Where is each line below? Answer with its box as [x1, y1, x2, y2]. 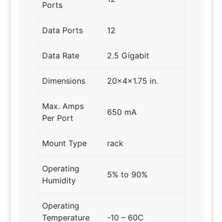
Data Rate [42, 50, 80, 60]
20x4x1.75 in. [107, 75, 159, 86]
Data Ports [42, 25, 83, 35]
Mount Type [42, 138, 87, 148]
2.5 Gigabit [107, 50, 150, 60]
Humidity [42, 175, 76, 185]
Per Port [42, 112, 74, 123]
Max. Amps [42, 101, 84, 111]
